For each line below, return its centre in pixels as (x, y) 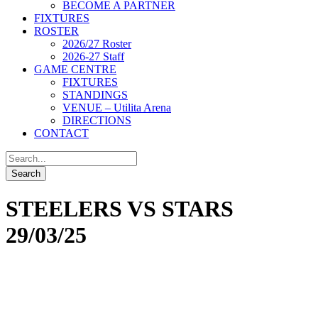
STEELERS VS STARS (120, 209)
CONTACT (61, 133)
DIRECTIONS (97, 120)
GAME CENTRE (75, 69)
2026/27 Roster (97, 43)
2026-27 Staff (93, 56)
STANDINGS (95, 94)
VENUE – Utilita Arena (117, 107)
